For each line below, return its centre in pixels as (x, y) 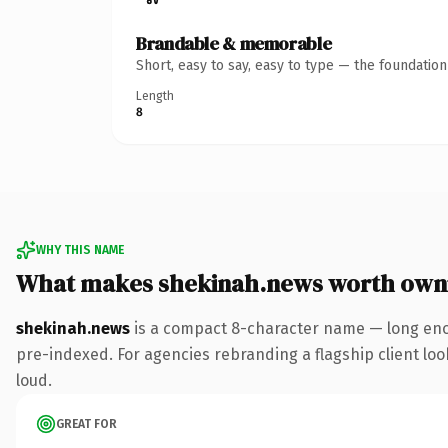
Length (155, 95)
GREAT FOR (86, 423)
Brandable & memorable (234, 43)
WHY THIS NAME (80, 249)
